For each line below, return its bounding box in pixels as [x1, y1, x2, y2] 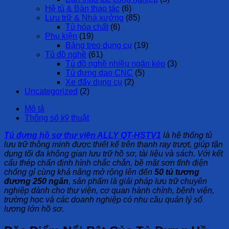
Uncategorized [25, 86, 78, 96]
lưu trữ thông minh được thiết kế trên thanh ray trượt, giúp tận [4, 140, 223, 149]
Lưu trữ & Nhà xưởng [45, 13, 124, 22]
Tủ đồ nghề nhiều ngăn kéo [65, 59, 165, 68]
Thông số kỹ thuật [25, 113, 89, 122]
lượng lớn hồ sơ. [4, 204, 64, 213]
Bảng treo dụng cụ [65, 40, 132, 50]
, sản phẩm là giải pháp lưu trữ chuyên [68, 176, 207, 186]
